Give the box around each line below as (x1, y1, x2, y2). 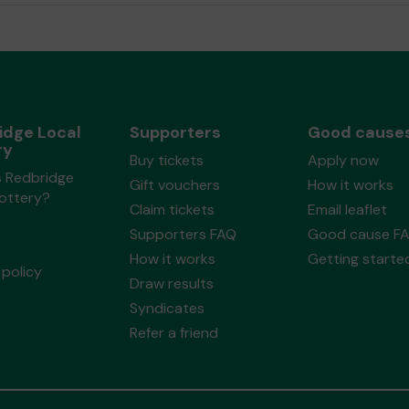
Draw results (129, 273, 214, 293)
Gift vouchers (129, 174, 220, 194)
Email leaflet (307, 199, 387, 219)
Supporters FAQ (129, 224, 236, 244)
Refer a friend (129, 322, 218, 342)
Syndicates (129, 298, 204, 318)
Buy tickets (129, 150, 204, 170)
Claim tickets (129, 199, 215, 219)
